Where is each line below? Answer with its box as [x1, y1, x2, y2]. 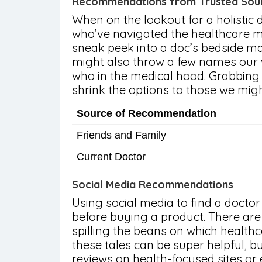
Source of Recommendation [77, 108, 216, 119]
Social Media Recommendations [72, 178, 233, 191]
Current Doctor [77, 151, 146, 163]
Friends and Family [77, 129, 166, 141]
